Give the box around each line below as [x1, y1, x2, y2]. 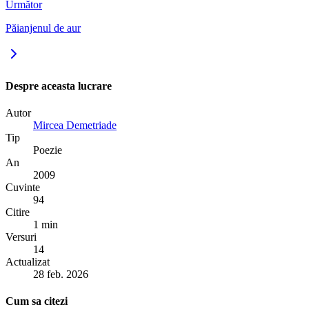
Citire [6, 206, 30, 218]
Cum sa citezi [6, 295, 68, 308]
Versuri [6, 230, 37, 243]
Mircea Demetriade [33, 119, 117, 131]
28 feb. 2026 [33, 268, 88, 280]
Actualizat [6, 255, 50, 268]
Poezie [33, 143, 62, 156]
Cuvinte [6, 181, 40, 193]
